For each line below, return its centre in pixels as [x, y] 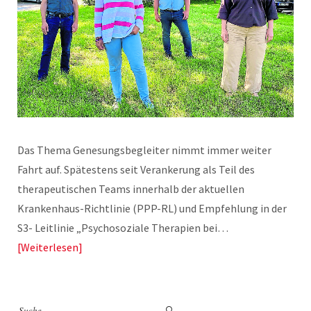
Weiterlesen [50, 247]
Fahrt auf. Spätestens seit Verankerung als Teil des [136, 170]
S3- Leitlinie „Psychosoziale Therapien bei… [123, 228]
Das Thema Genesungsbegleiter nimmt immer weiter [144, 150]
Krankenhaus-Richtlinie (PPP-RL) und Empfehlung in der [152, 209]
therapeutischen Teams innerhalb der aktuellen [131, 189]
